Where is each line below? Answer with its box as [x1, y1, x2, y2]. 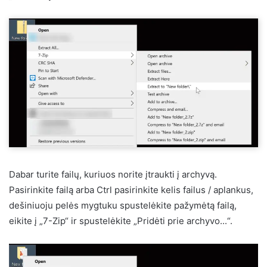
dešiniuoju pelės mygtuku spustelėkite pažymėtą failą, [9, 200, 237, 212]
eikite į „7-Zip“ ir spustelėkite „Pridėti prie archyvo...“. [9, 215, 232, 227]
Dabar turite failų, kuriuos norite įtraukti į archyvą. [9, 169, 217, 181]
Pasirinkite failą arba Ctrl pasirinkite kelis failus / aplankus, [9, 184, 253, 196]
